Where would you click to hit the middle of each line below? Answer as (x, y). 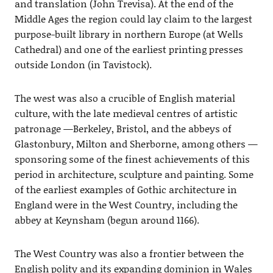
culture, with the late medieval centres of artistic (126, 113)
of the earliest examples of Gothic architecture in (126, 190)
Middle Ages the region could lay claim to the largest (133, 19)
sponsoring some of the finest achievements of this (132, 159)
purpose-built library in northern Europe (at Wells (129, 34)
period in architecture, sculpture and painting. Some (134, 174)
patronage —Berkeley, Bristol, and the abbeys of (123, 129)
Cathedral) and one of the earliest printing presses (129, 49)
